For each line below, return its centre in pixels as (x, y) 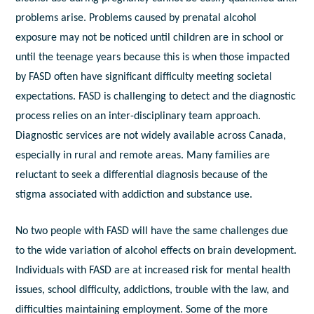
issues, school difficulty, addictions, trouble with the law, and (152, 291)
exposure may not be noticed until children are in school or (150, 38)
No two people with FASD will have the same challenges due (152, 232)
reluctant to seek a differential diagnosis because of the (142, 176)
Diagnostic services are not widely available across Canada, (151, 136)
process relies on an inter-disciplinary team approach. (138, 117)
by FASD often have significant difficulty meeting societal (144, 77)
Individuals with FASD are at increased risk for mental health (153, 271)
